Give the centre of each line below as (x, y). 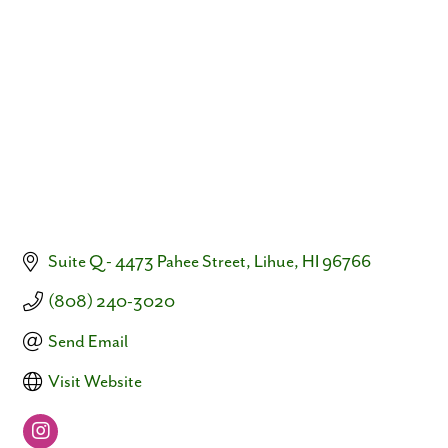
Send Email (88, 341)
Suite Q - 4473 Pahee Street (147, 261)
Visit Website (95, 381)
